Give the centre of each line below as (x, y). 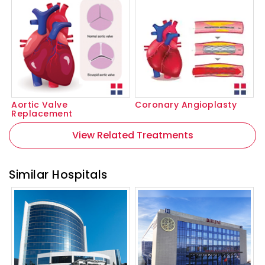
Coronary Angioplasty (186, 104)
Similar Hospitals (58, 174)
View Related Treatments (132, 135)
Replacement (42, 113)
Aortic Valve (39, 104)
